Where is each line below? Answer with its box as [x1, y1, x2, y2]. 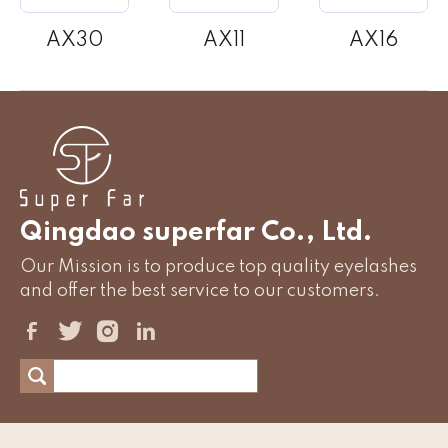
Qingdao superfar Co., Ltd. [20, 218, 373, 246]
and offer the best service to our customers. [20, 281, 380, 300]
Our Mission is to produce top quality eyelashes [20, 257, 417, 276]
